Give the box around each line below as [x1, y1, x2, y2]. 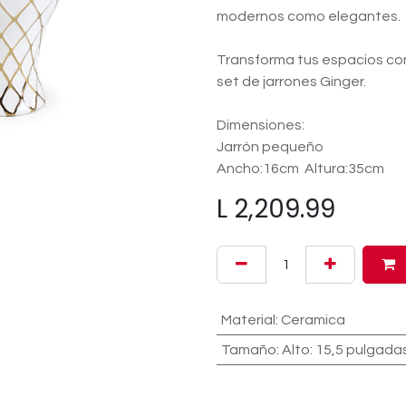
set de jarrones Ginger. [217, 74, 366, 89]
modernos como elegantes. [217, 9, 401, 24]
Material [220, 313, 275, 327]
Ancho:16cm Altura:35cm [217, 161, 384, 176]
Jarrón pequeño [217, 140, 324, 154]
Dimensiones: [217, 118, 304, 132]
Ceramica [280, 313, 345, 327]
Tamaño [220, 343, 276, 357]
